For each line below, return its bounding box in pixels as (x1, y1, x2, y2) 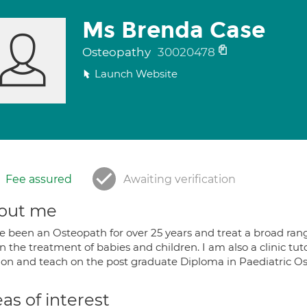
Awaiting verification (123, 173, 236, 186)
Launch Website (94, 67, 177, 80)
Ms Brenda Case (82, 16, 265, 44)
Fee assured (5, 173, 72, 186)
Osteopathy (82, 45, 153, 59)
